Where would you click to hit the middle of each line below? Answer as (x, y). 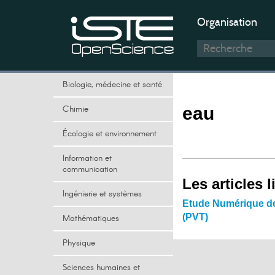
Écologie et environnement (110, 134)
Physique (79, 243)
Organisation (227, 22)
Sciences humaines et (101, 268)
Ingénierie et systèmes (102, 194)
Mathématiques (91, 219)
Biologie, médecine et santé (112, 85)
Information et (87, 158)
